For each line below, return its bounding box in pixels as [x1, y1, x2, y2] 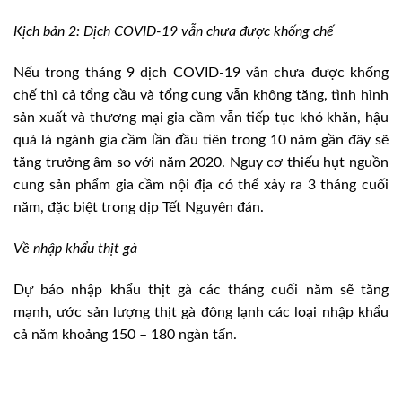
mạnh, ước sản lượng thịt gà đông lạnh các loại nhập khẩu [13, 304, 389, 319]
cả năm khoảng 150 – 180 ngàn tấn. [13, 327, 237, 342]
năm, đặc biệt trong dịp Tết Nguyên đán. [13, 200, 264, 215]
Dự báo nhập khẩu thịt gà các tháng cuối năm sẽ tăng [13, 282, 389, 297]
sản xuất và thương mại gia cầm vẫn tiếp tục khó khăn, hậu [13, 110, 389, 126]
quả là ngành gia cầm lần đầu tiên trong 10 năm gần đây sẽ [13, 133, 389, 148]
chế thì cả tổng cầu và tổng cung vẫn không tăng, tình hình [13, 88, 389, 103]
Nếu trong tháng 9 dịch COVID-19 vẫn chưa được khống [13, 66, 389, 81]
